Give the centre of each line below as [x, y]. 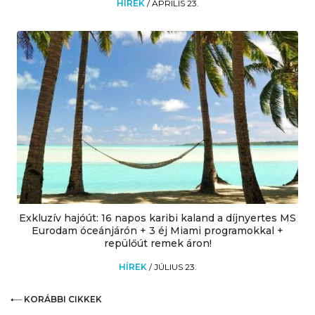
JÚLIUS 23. [175, 266]
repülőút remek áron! [157, 243]
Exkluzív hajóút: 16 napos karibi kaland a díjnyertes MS [157, 218]
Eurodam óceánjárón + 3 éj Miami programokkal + [157, 230]
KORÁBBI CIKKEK [63, 299]
